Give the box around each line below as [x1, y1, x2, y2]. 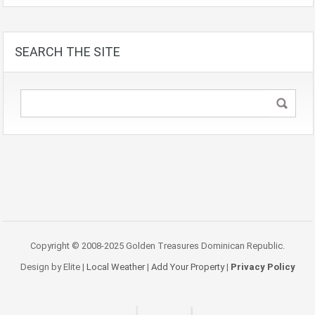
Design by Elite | [20, 262, 86, 273]
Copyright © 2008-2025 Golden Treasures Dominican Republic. [30, 240, 285, 252]
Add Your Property [150, 262, 224, 273]
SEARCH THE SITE [15, 44, 120, 60]
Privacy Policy [230, 262, 295, 273]
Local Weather [86, 262, 145, 273]
